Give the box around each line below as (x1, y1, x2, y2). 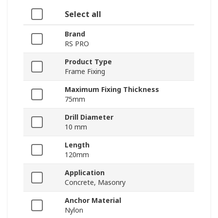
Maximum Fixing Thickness (65, 84, 159, 94)
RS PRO (65, 38, 89, 48)
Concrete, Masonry (65, 177, 126, 187)
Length (65, 140, 90, 149)
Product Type (65, 56, 112, 66)
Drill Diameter (65, 112, 113, 122)
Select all (65, 8, 101, 19)
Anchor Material (65, 195, 121, 205)
